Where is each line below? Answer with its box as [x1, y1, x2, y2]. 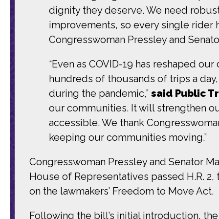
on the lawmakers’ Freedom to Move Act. [29, 185, 214, 197]
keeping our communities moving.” [49, 131, 207, 143]
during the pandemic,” [49, 87, 151, 99]
